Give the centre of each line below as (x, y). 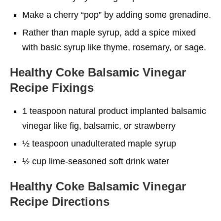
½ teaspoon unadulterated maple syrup (99, 143)
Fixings (73, 87)
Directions (81, 201)
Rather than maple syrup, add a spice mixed (109, 32)
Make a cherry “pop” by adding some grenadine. (117, 15)
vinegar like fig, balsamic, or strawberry (99, 126)
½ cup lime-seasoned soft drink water (96, 161)
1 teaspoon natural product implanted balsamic (114, 111)
